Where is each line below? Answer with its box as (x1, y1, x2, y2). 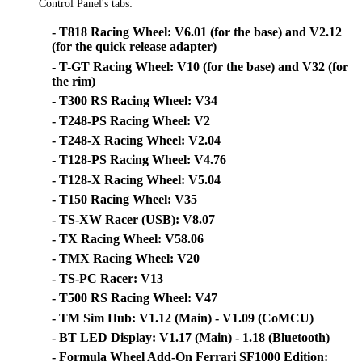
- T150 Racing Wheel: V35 (52, 192, 197, 207)
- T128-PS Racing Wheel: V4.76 (52, 153, 226, 167)
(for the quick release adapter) (52, 40, 217, 54)
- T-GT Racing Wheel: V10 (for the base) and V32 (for (52, 59, 348, 74)
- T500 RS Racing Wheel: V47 (52, 291, 217, 305)
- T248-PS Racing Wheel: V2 (52, 113, 210, 128)
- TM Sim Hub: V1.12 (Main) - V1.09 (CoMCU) (52, 310, 314, 325)
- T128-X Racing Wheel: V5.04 (52, 172, 221, 187)
